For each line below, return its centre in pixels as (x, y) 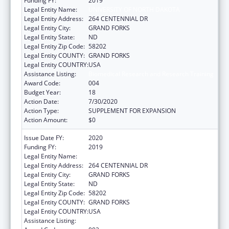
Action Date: (41, 101)
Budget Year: (42, 92)
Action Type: (41, 110)
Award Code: (42, 83)
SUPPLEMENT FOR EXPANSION (132, 110)
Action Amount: (46, 120)
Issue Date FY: (44, 138)
